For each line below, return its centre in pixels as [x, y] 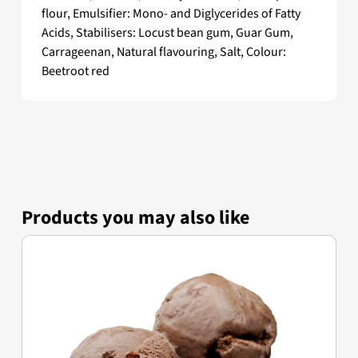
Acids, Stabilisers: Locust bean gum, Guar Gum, [167, 33]
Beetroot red [75, 72]
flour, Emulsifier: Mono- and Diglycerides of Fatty [171, 14]
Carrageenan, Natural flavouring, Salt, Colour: [163, 52]
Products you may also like [135, 218]
